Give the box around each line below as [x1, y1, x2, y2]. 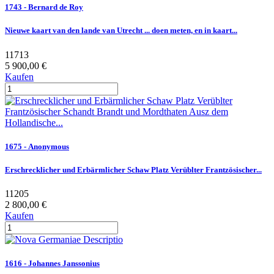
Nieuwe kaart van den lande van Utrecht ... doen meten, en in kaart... [5, 26, 237, 35]
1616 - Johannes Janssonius [5, 259, 100, 268]
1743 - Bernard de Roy [5, 2, 83, 12]
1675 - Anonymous [5, 141, 69, 151]
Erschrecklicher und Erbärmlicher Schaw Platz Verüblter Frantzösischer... [5, 165, 262, 174]
